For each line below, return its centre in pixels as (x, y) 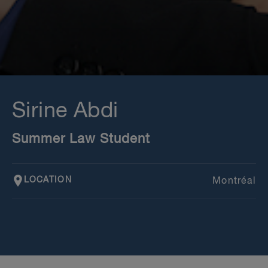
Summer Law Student (81, 139)
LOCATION (48, 180)
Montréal (234, 181)
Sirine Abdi (65, 111)
